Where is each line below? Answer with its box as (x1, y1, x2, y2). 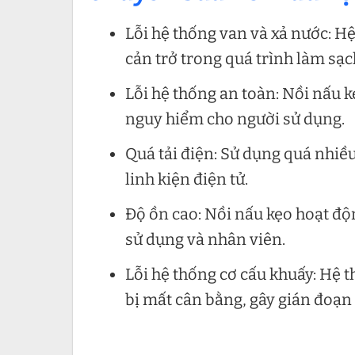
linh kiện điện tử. (125, 170, 248, 189)
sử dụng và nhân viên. (125, 230, 285, 250)
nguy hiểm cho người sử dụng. (125, 109, 345, 129)
